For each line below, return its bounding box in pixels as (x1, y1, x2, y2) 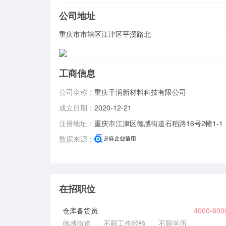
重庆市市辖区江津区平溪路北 (59, 29, 151, 39)
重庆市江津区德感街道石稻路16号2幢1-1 (94, 118, 223, 129)
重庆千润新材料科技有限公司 (94, 87, 187, 97)
